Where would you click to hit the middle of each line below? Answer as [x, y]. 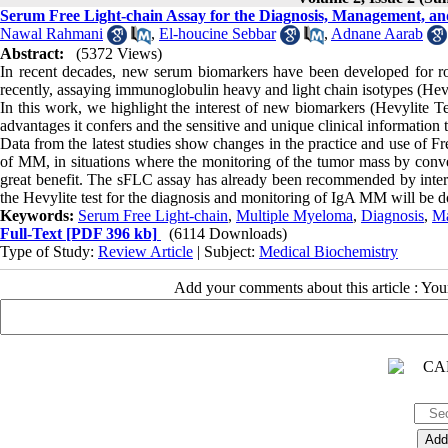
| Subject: [226, 252]
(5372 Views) [119, 54]
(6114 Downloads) [228, 234]
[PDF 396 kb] [109, 234]
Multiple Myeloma [294, 216]
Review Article [145, 252]
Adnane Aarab [377, 33]
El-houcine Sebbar [217, 33]
